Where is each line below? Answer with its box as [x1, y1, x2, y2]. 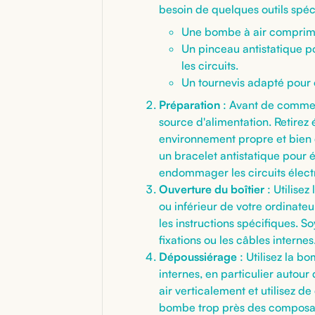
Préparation [159, 97, 220, 112]
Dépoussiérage [159, 249, 237, 264]
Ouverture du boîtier [159, 181, 264, 196]
